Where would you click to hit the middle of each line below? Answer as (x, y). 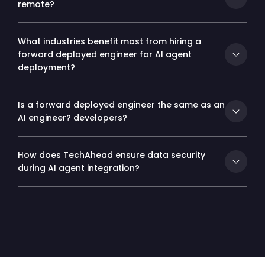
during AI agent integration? (79, 168)
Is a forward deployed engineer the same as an (121, 105)
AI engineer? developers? (72, 118)
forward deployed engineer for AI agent (105, 55)
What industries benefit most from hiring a (109, 42)
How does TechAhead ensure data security (112, 155)
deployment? (46, 68)
